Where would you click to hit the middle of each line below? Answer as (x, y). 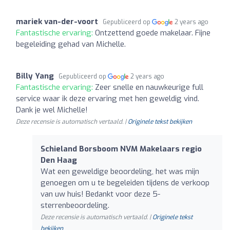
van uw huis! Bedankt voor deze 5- (100, 194)
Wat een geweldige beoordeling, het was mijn (120, 171)
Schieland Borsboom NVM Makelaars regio (121, 149)
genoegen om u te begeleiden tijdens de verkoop (125, 183)
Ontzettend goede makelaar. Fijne (153, 33)
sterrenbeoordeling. (75, 205)
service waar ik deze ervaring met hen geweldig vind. (108, 98)
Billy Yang (35, 76)
